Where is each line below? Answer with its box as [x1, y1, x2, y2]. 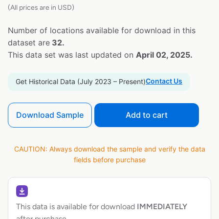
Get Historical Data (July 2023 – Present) [16, 77, 146, 86]
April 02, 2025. [136, 49, 193, 60]
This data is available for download [16, 202, 135, 212]
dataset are [8, 37, 50, 47]
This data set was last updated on [8, 49, 136, 60]
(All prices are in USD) [8, 3, 74, 12]
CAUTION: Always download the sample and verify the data [14, 145, 205, 153]
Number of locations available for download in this [8, 25, 196, 35]
